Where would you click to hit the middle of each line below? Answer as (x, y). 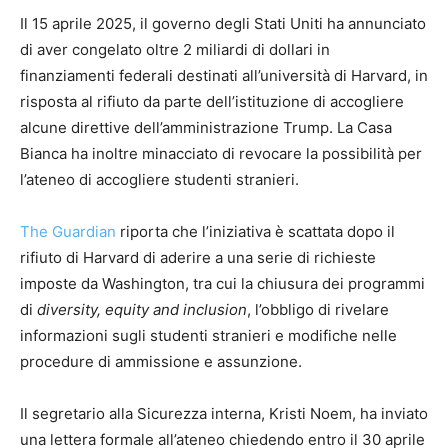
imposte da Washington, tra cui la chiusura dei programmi (222, 284)
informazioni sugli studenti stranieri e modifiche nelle (208, 336)
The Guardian (68, 232)
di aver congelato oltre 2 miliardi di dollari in (175, 50)
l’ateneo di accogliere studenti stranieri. (159, 180)
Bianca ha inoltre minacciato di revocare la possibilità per (221, 154)
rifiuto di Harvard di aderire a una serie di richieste (198, 258)
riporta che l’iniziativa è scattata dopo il (255, 232)
